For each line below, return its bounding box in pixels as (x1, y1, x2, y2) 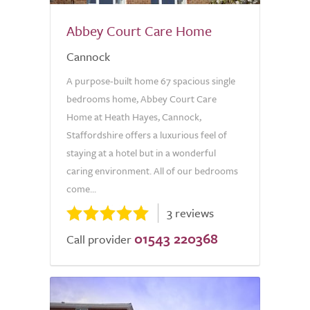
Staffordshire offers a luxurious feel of (66, 127, 227, 142)
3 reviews (167, 204, 214, 221)
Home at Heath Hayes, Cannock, (66, 109, 201, 124)
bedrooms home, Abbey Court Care (66, 91, 217, 106)
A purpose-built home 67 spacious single (66, 73, 235, 88)
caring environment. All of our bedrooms (66, 163, 238, 178)
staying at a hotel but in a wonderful (66, 145, 216, 160)
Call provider (66, 230, 131, 248)
